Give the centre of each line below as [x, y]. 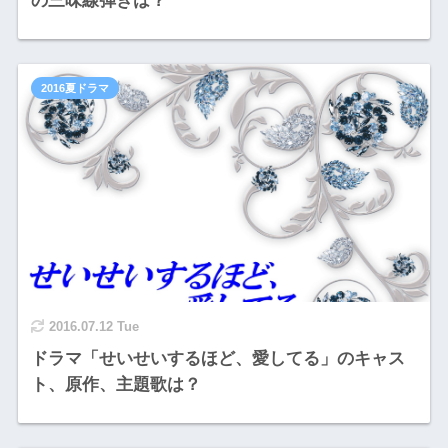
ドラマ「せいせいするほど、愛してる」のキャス [217, 358]
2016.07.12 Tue [93, 326]
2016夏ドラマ [74, 87]
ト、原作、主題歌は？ [115, 384]
